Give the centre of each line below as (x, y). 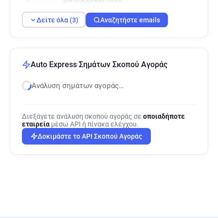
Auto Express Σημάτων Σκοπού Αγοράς (99, 64)
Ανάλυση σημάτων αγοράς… (78, 86)
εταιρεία (36, 124)
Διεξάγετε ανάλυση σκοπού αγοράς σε (82, 116)
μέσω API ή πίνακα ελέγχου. (94, 124)
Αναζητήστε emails (130, 20)
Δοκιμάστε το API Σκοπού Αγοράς (90, 136)
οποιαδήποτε (164, 116)
